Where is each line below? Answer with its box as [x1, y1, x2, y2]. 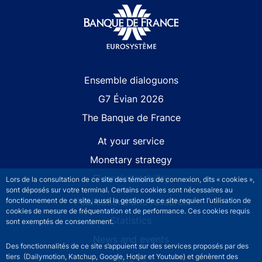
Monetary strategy [90, 153, 172, 166]
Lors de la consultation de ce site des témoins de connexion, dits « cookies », [6, 175, 254, 184]
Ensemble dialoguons [84, 74, 178, 86]
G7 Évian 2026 [98, 92, 164, 105]
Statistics [111, 214, 151, 226]
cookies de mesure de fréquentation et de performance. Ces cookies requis [6, 206, 250, 215]
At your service [98, 135, 164, 147]
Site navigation [13, 73, 80, 85]
